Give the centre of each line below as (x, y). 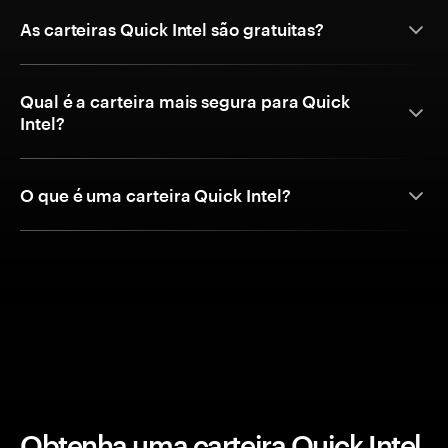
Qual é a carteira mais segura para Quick (185, 101)
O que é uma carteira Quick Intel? (155, 195)
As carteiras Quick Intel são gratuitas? (172, 29)
